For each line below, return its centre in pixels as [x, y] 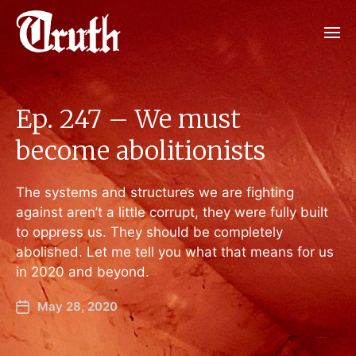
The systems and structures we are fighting [155, 192]
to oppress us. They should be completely [149, 232]
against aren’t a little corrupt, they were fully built [172, 212]
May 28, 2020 [77, 306]
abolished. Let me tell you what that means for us [175, 252]
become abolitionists [141, 151]
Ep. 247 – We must [128, 119]
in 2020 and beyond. [83, 272]
